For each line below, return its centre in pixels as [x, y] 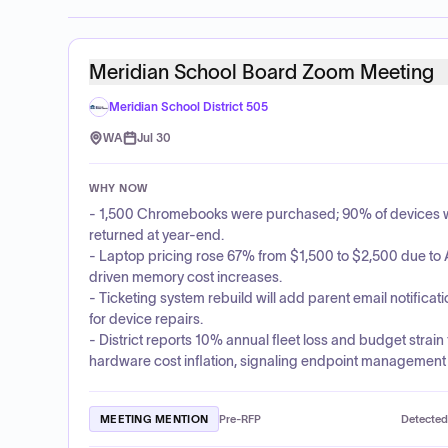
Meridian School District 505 [188, 106]
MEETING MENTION [154, 418]
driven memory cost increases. [185, 277]
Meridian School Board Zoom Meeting [261, 72]
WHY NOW [118, 188]
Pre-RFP [240, 418]
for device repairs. [146, 319]
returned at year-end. [156, 235]
